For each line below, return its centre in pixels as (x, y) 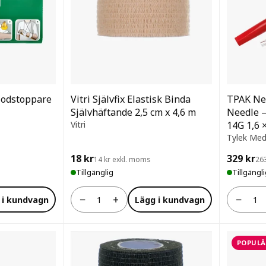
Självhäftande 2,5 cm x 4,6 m (133, 112)
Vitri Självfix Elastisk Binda (131, 99)
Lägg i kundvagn (170, 199)
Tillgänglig (95, 172)
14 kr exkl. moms (122, 159)
